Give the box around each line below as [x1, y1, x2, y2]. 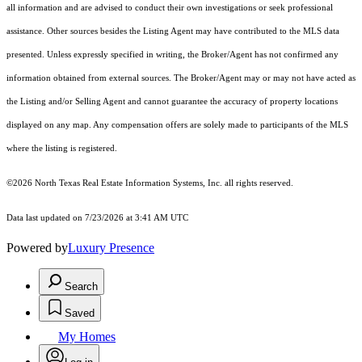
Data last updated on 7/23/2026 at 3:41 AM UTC [6, 213, 188, 223]
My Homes [58, 330, 116, 344]
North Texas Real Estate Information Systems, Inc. [35, 179, 222, 188]
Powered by [6, 241, 68, 255]
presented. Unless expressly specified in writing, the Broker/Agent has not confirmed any [6, 50, 339, 60]
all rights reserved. [222, 179, 293, 188]
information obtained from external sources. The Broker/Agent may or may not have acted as [6, 74, 356, 83]
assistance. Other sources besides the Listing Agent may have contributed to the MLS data [6, 27, 339, 36]
